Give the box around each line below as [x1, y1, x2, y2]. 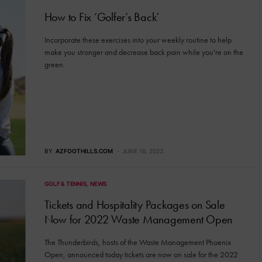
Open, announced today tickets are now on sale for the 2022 [44, 249, 238, 260]
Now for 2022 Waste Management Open [44, 211, 232, 227]
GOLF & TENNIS [44, 180, 87, 187]
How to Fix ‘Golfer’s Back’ [44, 9, 162, 25]
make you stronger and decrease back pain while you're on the [44, 47, 243, 57]
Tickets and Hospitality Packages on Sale [44, 196, 225, 212]
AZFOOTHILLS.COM [55, 147, 113, 154]
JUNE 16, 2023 [122, 147, 163, 154]
